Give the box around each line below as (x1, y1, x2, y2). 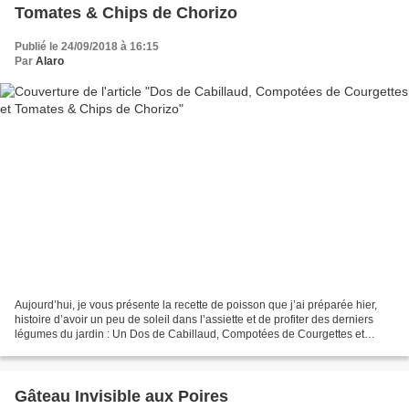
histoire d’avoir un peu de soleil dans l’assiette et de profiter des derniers (15, 313, 373, 327)
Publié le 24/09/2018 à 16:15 (15, 39, 159, 53)
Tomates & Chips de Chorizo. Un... (15, 342, 184, 356)
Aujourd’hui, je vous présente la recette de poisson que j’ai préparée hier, (15, 299, 377, 312)
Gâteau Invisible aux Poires (15, 387, 228, 406)
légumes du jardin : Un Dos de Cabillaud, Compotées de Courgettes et (15, 328, 364, 341)
